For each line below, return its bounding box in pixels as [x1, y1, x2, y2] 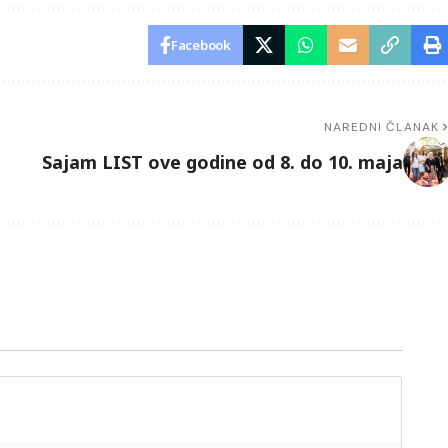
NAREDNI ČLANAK [323, 119, 440, 136]
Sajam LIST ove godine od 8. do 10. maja [41, 149, 403, 174]
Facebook [171, 36, 231, 55]
